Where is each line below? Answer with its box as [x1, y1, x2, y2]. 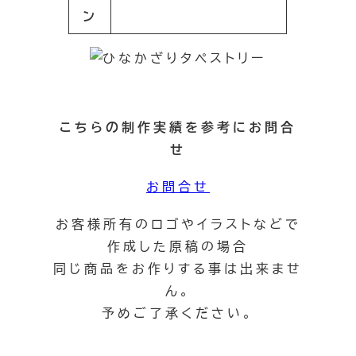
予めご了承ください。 [102, 304, 254, 323]
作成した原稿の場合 [107, 237, 249, 256]
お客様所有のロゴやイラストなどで [55, 215, 301, 234]
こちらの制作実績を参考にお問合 [60, 117, 296, 136]
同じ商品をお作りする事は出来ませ [53, 259, 303, 278]
